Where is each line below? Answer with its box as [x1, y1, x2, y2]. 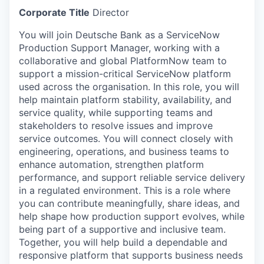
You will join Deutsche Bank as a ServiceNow [19, 28, 220, 41]
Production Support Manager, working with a [19, 41, 220, 54]
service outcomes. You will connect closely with [19, 132, 233, 144]
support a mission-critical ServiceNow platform [19, 67, 231, 80]
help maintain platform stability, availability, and [19, 93, 232, 105]
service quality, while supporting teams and [19, 106, 213, 118]
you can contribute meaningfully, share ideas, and [19, 197, 240, 209]
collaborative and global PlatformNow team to [19, 54, 227, 67]
